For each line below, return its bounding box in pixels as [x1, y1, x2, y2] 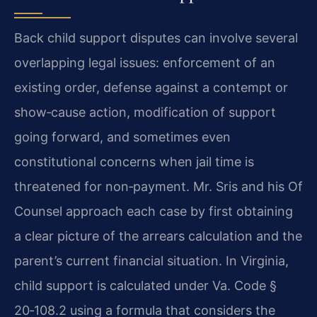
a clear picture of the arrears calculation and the [14, 229, 302, 244]
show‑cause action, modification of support [14, 105, 276, 120]
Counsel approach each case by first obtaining [14, 204, 293, 219]
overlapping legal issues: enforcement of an [14, 55, 275, 71]
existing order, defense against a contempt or [14, 80, 288, 96]
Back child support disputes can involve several [14, 30, 298, 46]
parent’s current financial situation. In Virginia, [14, 253, 289, 269]
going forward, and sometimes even [14, 129, 231, 145]
